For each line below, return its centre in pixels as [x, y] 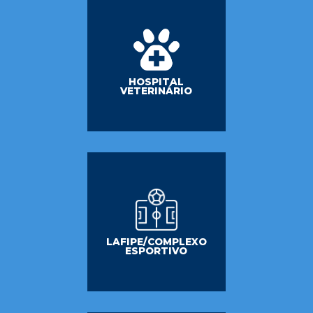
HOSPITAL [156, 82]
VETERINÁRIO [156, 91]
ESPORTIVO [156, 250]
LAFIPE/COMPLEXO [156, 241]
